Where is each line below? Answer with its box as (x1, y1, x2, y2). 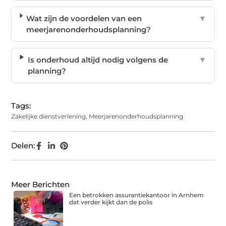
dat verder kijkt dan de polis (69, 198, 153, 206)
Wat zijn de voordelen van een (26, 14, 142, 24)
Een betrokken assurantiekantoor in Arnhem (69, 191, 204, 199)
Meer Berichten (11, 180, 70, 190)
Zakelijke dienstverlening (11, 112, 86, 121)
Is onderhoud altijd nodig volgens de (27, 55, 168, 65)
